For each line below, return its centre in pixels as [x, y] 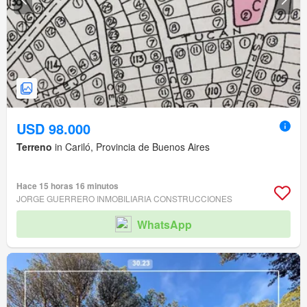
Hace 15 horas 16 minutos [67, 186]
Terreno [34, 147]
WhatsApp [164, 224]
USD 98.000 [53, 129]
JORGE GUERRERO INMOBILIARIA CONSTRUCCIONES [124, 199]
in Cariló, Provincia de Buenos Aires [131, 147]
